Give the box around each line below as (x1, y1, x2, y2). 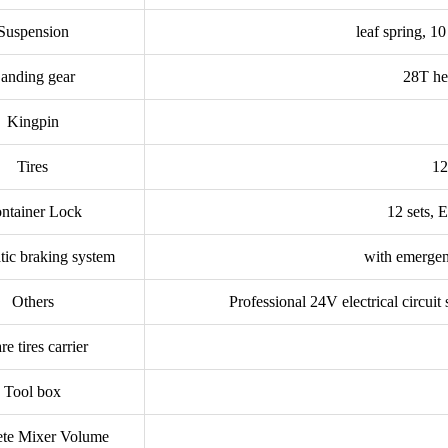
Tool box (4, 383, 62, 401)
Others (11, 293, 54, 311)
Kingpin (6, 113, 59, 131)
